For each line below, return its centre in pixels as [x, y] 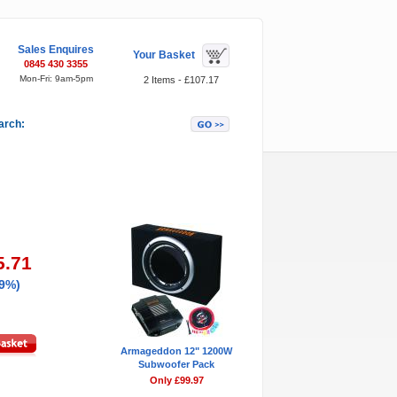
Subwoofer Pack [176, 364]
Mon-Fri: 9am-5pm [56, 78]
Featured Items [158, 194]
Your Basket [163, 54]
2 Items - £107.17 [181, 80]
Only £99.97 [176, 380]
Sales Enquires [56, 50]
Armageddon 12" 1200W [176, 351]
